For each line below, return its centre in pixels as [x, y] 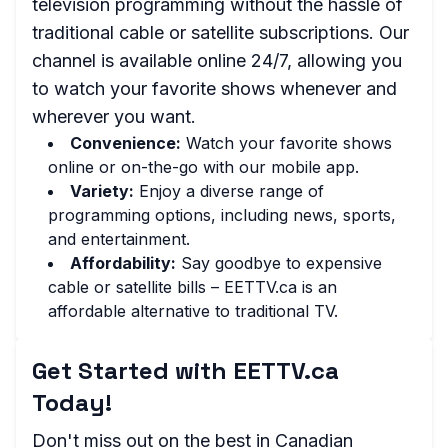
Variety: [102, 191]
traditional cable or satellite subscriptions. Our [220, 32]
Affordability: [123, 263]
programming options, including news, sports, [222, 215]
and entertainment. [119, 239]
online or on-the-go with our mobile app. [203, 167]
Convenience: [125, 143]
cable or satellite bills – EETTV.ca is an [192, 287]
